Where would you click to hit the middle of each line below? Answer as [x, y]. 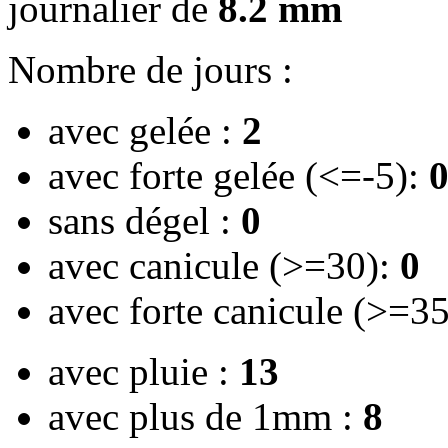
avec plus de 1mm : [205, 416]
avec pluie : [143, 371]
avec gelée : [145, 130]
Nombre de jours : [150, 69]
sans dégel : [144, 220]
